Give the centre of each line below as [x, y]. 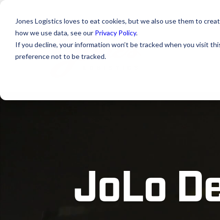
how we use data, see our [55, 32]
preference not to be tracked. [60, 56]
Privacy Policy [115, 32]
